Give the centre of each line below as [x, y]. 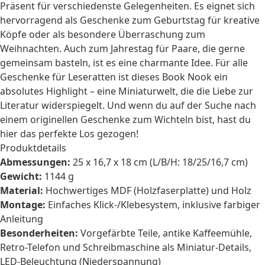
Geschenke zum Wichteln [137, 119]
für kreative [232, 20]
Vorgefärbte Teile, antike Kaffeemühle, [165, 233]
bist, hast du [222, 119]
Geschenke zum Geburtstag [143, 20]
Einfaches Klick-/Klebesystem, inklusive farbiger [153, 205]
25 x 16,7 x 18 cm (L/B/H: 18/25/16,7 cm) [159, 162]
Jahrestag [132, 49]
